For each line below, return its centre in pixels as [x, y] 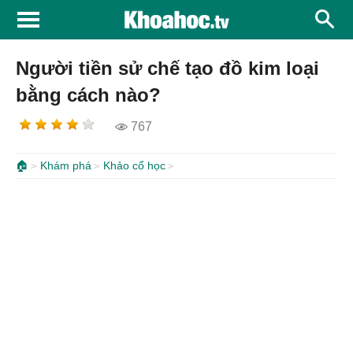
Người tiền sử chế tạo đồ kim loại [167, 68]
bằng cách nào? [88, 95]
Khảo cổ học [134, 165]
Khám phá [66, 165]
